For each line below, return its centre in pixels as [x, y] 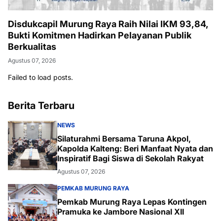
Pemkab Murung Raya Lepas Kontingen [132, 202]
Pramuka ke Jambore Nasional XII [121, 212]
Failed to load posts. [40, 77]
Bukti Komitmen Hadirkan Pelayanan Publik [100, 36]
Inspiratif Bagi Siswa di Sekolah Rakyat [130, 159]
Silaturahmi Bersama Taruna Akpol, [124, 139]
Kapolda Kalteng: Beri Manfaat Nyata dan [135, 149]
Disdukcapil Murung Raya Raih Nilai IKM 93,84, [108, 24]
